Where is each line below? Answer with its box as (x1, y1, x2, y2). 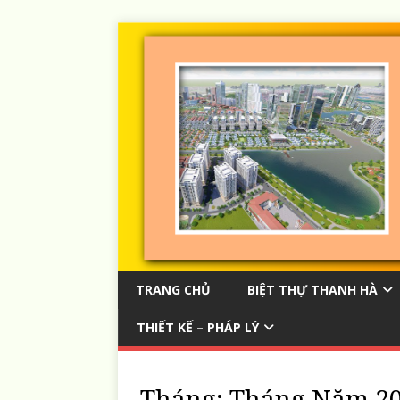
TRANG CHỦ (136, 280, 211, 298)
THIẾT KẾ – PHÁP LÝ (137, 318, 259, 336)
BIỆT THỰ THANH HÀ (247, 280, 378, 298)
